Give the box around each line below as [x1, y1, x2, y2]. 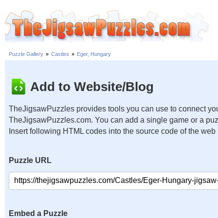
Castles [51, 51, 69, 57]
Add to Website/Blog [30, 79, 154, 94]
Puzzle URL [9, 156, 52, 164]
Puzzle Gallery [9, 51, 43, 57]
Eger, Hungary [77, 51, 111, 57]
